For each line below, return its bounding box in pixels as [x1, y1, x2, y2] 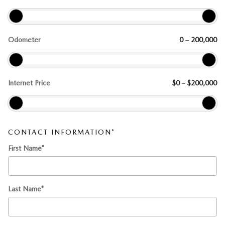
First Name [8, 144, 42, 152]
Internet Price [8, 79, 50, 87]
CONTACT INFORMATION [8, 128, 111, 137]
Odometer [8, 35, 41, 44]
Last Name [8, 184, 41, 193]
